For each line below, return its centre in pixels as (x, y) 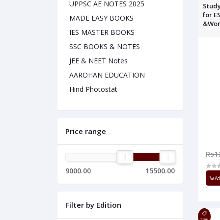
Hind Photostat (93, 89)
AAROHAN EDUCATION (107, 75)
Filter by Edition (93, 205)
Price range (86, 131)
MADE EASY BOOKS (101, 18)
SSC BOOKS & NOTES (105, 47)
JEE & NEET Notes (98, 61)
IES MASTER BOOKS (102, 32)
